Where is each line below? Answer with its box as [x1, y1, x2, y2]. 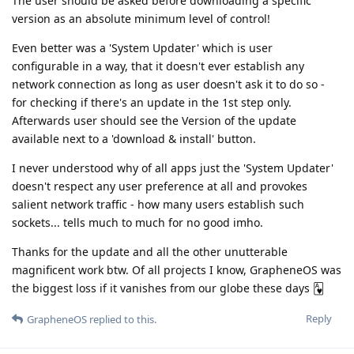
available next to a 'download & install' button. [12, 130, 256, 146]
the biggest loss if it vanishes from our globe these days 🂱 [12, 280, 324, 296]
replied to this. [87, 311, 156, 326]
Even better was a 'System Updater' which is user [12, 40, 273, 55]
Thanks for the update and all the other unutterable [12, 243, 288, 259]
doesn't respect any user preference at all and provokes [12, 178, 307, 194]
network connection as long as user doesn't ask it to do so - [12, 76, 325, 92]
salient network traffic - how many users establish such [12, 196, 304, 212]
